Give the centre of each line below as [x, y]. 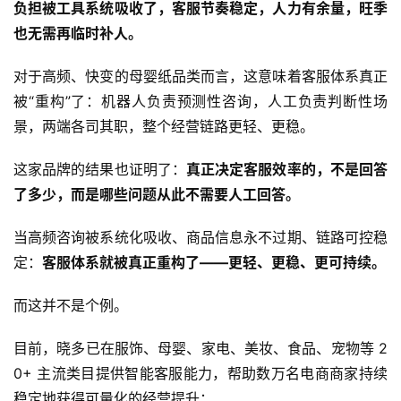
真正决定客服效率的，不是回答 [287, 169]
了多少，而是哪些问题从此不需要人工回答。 [157, 194]
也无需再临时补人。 [78, 33]
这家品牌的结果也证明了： [100, 169]
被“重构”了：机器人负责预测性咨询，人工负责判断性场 [200, 101]
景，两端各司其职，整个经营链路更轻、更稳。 [164, 126]
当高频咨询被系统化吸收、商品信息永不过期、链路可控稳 [200, 237]
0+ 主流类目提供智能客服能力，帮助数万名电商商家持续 [200, 373]
